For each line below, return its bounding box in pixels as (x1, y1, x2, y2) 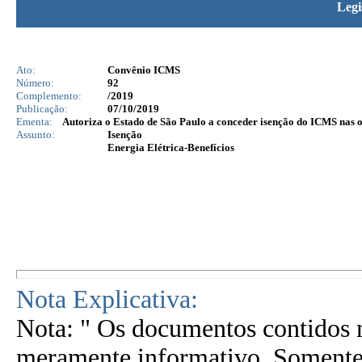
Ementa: (16, 116, 53, 128)
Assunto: (16, 128, 55, 141)
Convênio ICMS (107, 64, 180, 76)
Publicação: (16, 103, 68, 115)
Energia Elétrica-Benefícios (107, 141, 234, 154)
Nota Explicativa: (16, 285, 198, 314)
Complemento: (16, 90, 82, 102)
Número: (16, 77, 54, 89)
